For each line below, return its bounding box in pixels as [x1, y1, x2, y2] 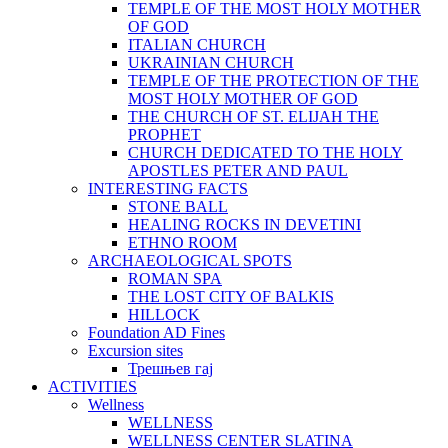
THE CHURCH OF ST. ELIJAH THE [128, 108, 379, 125]
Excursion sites [88, 342, 183, 359]
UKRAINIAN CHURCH [128, 54, 294, 71]
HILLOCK [128, 306, 200, 323]
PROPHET [128, 126, 201, 143]
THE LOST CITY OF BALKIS [128, 288, 334, 305]
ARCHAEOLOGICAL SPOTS [88, 252, 292, 269]
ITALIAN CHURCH [128, 36, 266, 53]
